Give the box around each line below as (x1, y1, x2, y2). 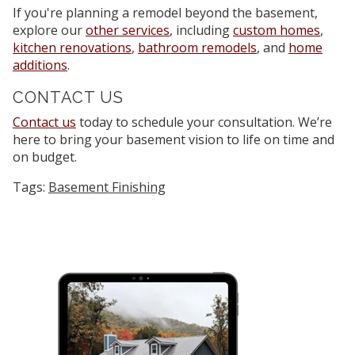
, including (170, 21, 233, 40)
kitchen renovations (13, 39, 132, 57)
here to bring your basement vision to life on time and (13, 131, 334, 149)
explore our (13, 21, 86, 40)
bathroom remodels (138, 39, 257, 57)
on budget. (13, 148, 77, 166)
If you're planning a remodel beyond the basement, (13, 4, 318, 22)
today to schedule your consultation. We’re (76, 113, 332, 132)
